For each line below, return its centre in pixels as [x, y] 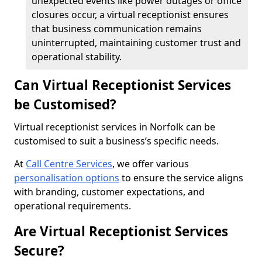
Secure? [39, 251]
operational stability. [77, 57]
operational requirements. [73, 206]
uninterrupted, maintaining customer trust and [136, 43]
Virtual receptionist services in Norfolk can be [115, 127]
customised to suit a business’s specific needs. [116, 141]
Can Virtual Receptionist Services [123, 85]
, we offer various [151, 164]
